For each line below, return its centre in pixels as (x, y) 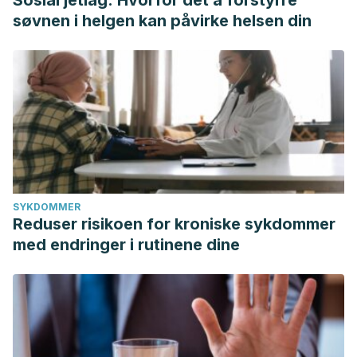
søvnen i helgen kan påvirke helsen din (162, 21)
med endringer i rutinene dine (126, 245)
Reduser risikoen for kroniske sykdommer (174, 224)
